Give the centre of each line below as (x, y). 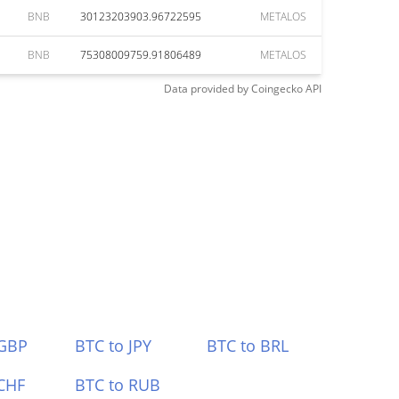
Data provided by (206, 89)
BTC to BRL (248, 346)
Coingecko (277, 89)
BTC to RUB (117, 385)
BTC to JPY (113, 346)
